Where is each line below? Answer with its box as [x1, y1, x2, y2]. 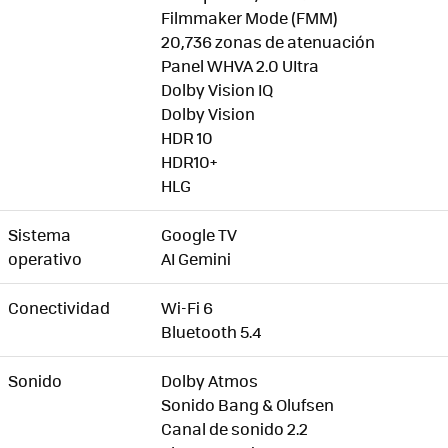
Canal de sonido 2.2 [161, 417, 308, 441]
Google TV [161, 223, 240, 247]
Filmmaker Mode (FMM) [161, 6, 338, 30]
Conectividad [8, 296, 110, 320]
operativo [8, 247, 82, 271]
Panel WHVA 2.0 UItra [161, 54, 319, 78]
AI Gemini [161, 247, 231, 271]
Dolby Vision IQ [161, 78, 273, 102]
